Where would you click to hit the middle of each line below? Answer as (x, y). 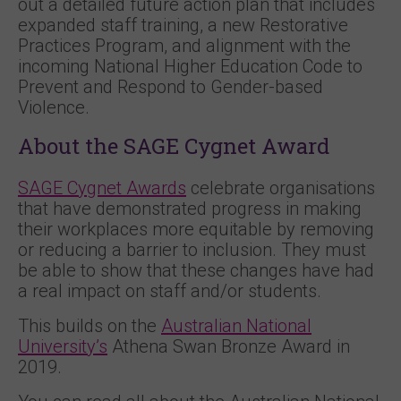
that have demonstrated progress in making (190, 209)
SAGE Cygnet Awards (102, 188)
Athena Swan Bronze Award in (229, 346)
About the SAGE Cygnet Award (174, 146)
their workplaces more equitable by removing (196, 229)
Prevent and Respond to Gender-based (171, 87)
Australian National (236, 326)
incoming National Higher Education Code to (190, 66)
